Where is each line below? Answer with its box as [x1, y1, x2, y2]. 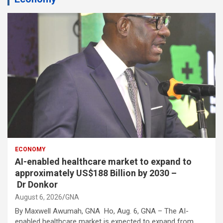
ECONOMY [15, 145, 46, 153]
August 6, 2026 [15, 193, 62, 201]
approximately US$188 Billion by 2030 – [15, 167, 177, 178]
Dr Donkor [15, 179, 58, 190]
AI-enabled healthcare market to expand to [15, 156, 192, 167]
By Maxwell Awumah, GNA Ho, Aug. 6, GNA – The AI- [15, 206, 189, 216]
